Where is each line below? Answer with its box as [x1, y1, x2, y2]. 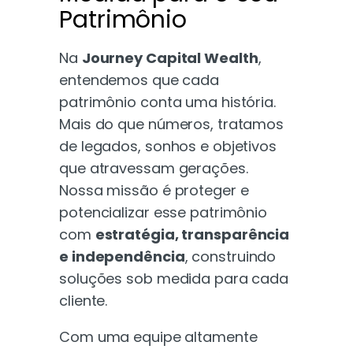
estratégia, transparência [95, 224, 290, 244]
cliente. [59, 290, 108, 310]
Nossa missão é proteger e [59, 180, 249, 200]
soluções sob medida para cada [59, 268, 289, 288]
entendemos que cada [59, 69, 220, 90]
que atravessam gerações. [59, 158, 248, 178]
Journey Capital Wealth [81, 47, 258, 68]
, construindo [184, 246, 277, 266]
